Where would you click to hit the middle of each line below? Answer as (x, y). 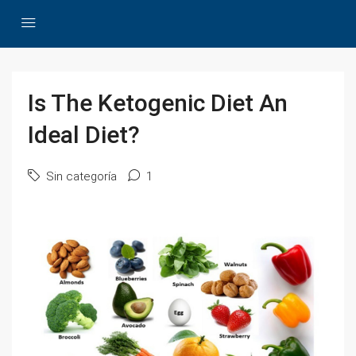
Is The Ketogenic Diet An (158, 103)
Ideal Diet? (84, 135)
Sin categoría (80, 176)
